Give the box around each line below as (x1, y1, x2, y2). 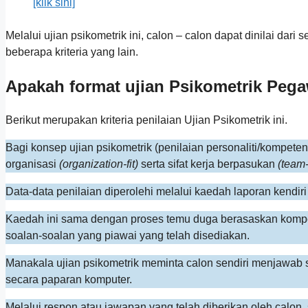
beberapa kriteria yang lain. (5, 45, 138, 58)
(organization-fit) (59, 158, 138, 170)
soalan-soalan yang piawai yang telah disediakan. (5, 230, 250, 242)
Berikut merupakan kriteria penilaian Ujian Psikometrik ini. (5, 114, 287, 126)
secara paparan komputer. (5, 274, 132, 286)
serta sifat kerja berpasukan (138, 158, 278, 170)
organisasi (5, 158, 59, 170)
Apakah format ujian (5, 76, 169, 96)
